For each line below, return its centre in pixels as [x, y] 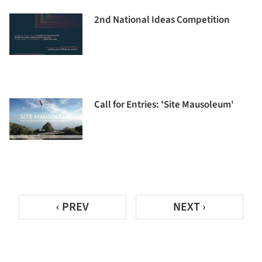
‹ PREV [73, 207]
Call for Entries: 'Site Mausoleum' [164, 105]
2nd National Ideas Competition [162, 20]
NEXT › [189, 207]
